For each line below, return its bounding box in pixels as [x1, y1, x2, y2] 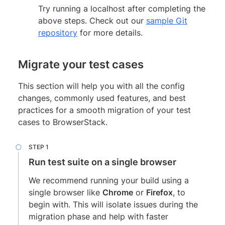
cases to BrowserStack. [18, 117, 107, 127]
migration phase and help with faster [29, 211, 168, 221]
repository [38, 27, 77, 38]
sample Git [146, 15, 187, 26]
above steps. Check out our [38, 15, 146, 26]
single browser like [29, 187, 102, 197]
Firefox [146, 187, 173, 197]
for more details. [77, 27, 143, 38]
